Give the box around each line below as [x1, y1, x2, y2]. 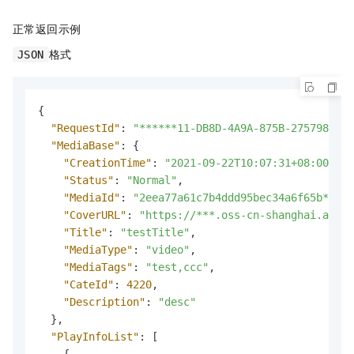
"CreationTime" [63, 156, 152, 169]
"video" [145, 243, 190, 256]
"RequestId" [51, 121, 120, 134]
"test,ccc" [145, 260, 209, 273]
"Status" [63, 173, 114, 186]
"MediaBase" [51, 138, 120, 152]
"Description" [63, 295, 145, 308]
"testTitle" [120, 225, 190, 239]
